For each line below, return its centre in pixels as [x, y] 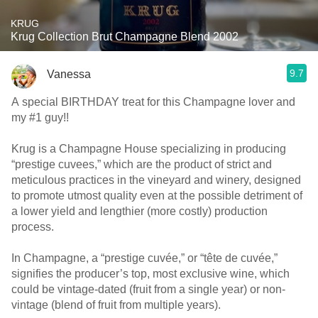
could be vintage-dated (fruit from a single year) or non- [148, 289]
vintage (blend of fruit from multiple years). [119, 305]
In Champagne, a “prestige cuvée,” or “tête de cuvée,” [144, 258]
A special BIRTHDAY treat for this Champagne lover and [153, 102]
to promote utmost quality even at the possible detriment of [157, 196]
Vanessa [69, 74]
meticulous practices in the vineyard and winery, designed [156, 180]
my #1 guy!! [43, 117]
